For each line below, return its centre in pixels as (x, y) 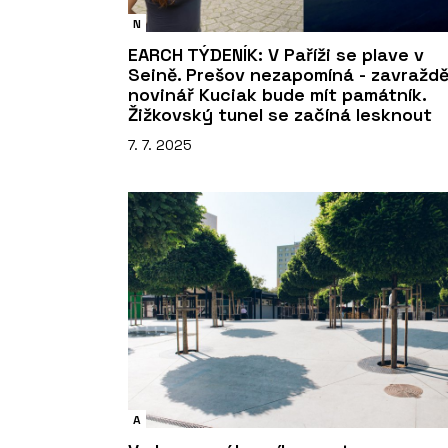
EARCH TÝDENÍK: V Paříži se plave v (276, 54)
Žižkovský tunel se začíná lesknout (280, 114)
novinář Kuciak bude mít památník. (277, 94)
